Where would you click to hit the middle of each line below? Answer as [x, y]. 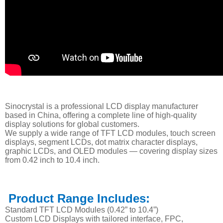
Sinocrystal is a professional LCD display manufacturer [102, 106]
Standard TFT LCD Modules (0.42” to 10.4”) [82, 210]
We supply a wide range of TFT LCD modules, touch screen [110, 133]
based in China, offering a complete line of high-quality [101, 115]
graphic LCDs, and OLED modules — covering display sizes [111, 151]
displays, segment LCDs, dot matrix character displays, [101, 142]
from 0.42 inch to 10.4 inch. [52, 160]
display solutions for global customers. [72, 124]
